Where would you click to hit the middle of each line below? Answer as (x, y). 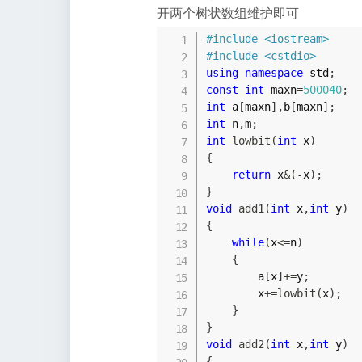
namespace (274, 72)
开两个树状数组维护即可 (228, 13)
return (251, 174)
